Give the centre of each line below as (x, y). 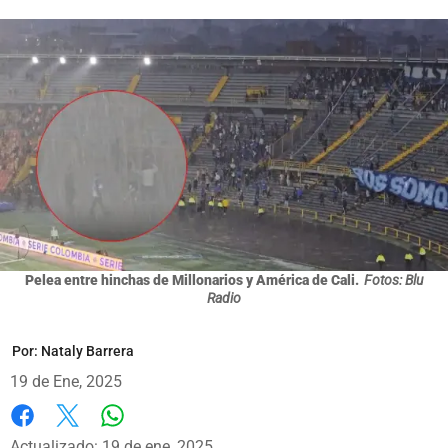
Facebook (44, 436)
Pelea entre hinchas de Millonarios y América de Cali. (192, 279)
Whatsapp (147, 435)
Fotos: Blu (393, 279)
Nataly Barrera (87, 350)
